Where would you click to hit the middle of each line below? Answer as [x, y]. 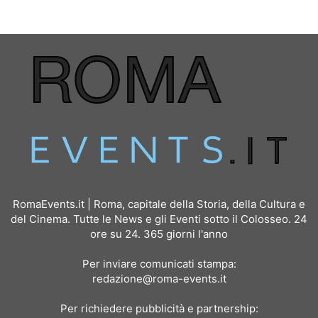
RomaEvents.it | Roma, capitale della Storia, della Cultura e [159, 204]
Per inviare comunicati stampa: [159, 263]
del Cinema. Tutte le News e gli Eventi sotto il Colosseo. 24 [159, 219]
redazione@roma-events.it [159, 278]
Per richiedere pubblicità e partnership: [159, 308]
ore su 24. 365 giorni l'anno [159, 234]
